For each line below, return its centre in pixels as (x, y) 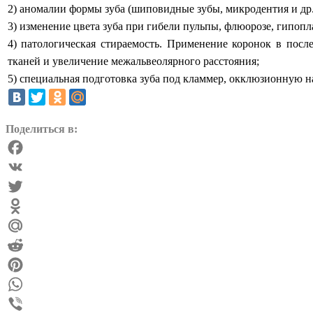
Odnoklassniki (37, 225)
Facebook (27, 166)
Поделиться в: (42, 129)
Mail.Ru (24, 245)
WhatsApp (29, 303)
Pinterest (24, 284)
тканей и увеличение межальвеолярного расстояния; (133, 61)
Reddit (20, 264)
